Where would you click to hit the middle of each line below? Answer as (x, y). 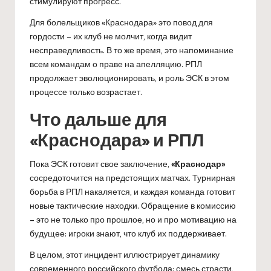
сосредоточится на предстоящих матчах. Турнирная (132, 178)
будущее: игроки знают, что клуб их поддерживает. (128, 233)
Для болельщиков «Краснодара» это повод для (121, 22)
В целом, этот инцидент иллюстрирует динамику (125, 254)
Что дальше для (98, 119)
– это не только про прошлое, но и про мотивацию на (133, 219)
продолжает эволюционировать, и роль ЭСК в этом (129, 78)
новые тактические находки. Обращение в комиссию (133, 205)
